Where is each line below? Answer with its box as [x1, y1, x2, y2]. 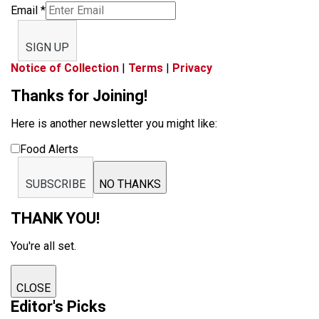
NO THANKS [99, 177, 161, 191]
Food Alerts [20, 142, 78, 156]
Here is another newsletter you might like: [11, 116, 217, 130]
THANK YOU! [11, 209, 100, 227]
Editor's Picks [11, 297, 106, 315]
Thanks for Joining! [11, 86, 147, 105]
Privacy [172, 61, 212, 75]
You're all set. [11, 239, 76, 253]
